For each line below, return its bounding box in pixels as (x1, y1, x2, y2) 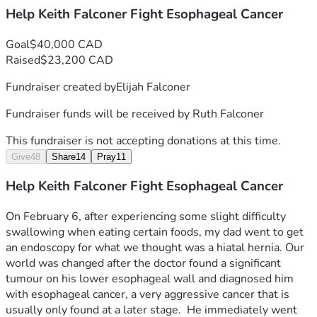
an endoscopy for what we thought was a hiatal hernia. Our (6, 240, 304, 256)
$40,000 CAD (30, 36, 103, 52)
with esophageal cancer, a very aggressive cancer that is (6, 287, 289, 303)
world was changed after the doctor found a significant (6, 255, 281, 272)
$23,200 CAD (40, 52, 113, 68)
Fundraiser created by (6, 79, 116, 95)
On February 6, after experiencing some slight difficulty (6, 209, 286, 225)
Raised (6, 52, 40, 68)
